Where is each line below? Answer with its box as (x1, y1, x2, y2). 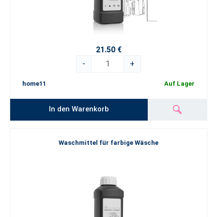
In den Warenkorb (49, 104, 109, 113)
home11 (22, 80, 46, 88)
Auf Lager (164, 80, 195, 88)
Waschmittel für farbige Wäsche (59, 139, 158, 146)
